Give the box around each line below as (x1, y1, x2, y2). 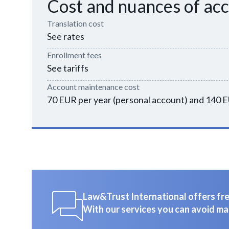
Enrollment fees (47, 50, 102, 60)
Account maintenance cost (47, 82, 140, 91)
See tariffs (47, 62, 88, 74)
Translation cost (47, 18, 104, 28)
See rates (47, 31, 84, 42)
